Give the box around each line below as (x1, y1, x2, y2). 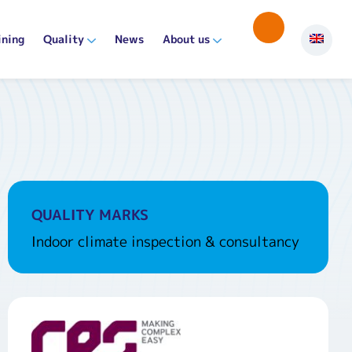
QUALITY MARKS (31, 205, 148, 225)
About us (163, 31, 210, 46)
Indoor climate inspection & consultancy (31, 232, 299, 251)
